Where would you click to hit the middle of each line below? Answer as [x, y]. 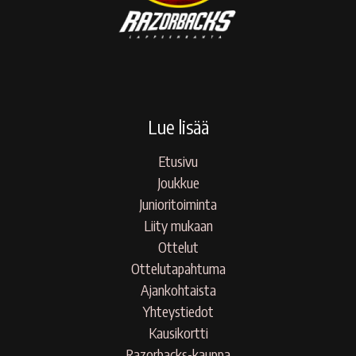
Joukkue [178, 182]
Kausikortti [178, 332]
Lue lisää [178, 127]
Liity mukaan [178, 225]
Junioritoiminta [178, 203]
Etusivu [178, 161]
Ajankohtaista [178, 289]
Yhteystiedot [178, 311]
